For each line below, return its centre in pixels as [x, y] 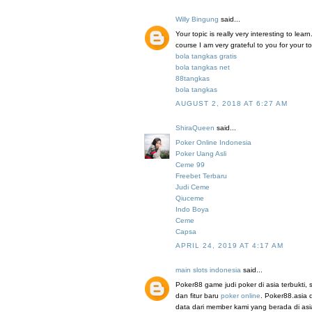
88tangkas [193, 79]
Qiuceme [190, 198]
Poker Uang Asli [201, 154]
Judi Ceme [193, 187]
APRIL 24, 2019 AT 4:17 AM [229, 246]
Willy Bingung [197, 19]
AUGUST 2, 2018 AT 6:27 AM [232, 104]
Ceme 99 [190, 165]
